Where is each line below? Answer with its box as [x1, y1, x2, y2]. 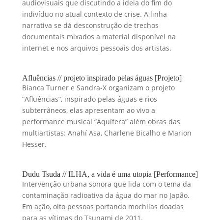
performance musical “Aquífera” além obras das [22, 117, 180, 126]
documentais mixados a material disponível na [22, 32, 176, 41]
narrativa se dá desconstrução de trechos [22, 21, 159, 30]
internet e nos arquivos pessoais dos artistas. [22, 43, 171, 53]
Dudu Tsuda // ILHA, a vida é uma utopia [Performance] [22, 170, 198, 178]
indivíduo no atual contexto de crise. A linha [22, 9, 167, 19]
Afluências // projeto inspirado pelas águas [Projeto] [22, 74, 182, 82]
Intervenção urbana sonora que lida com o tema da [22, 179, 191, 189]
